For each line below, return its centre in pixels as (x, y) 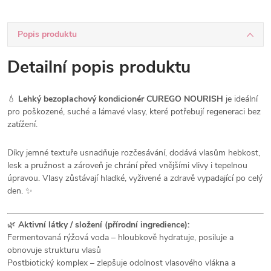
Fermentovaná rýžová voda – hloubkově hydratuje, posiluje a (120, 238)
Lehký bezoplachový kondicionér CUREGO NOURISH (121, 99)
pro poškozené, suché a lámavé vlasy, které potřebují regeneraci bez (134, 112)
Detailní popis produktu (99, 67)
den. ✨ (20, 191)
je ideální (240, 99)
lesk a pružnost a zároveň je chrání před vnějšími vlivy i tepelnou (127, 166)
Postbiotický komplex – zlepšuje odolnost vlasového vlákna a (121, 263)
